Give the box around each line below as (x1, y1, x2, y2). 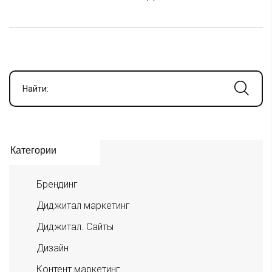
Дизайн (36, 242, 69, 254)
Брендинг (36, 178, 78, 190)
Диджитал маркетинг (36, 199, 130, 211)
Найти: (22, 83, 49, 93)
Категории (10, 144, 56, 155)
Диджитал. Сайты (36, 220, 114, 233)
